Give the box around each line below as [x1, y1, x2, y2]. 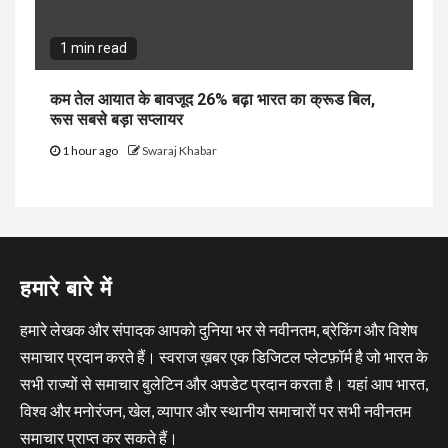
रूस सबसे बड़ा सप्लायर [50, 109, 183, 129]
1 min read [60, 39, 127, 56]
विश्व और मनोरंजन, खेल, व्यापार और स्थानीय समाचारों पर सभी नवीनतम [20, 400, 411, 420]
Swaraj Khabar [142, 142, 217, 158]
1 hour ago [60, 142, 120, 158]
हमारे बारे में [20, 275, 112, 301]
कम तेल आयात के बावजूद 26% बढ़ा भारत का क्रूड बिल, [50, 89, 375, 109]
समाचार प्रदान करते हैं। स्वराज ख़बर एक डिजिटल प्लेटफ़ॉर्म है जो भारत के [20, 346, 428, 366]
